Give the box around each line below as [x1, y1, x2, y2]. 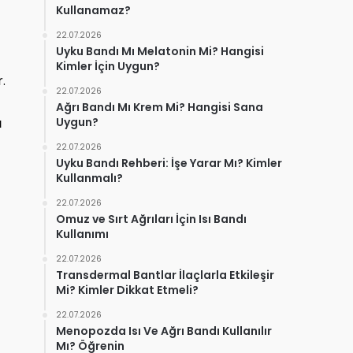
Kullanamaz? [56, 2, 131, 19]
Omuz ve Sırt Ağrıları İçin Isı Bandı [56, 211, 247, 228]
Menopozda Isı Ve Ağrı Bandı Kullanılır [56, 323, 272, 340]
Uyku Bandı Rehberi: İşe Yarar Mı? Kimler [56, 155, 282, 172]
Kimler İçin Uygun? [56, 58, 160, 75]
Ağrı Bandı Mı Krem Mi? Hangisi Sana [56, 99, 263, 116]
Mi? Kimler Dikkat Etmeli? [56, 282, 199, 299]
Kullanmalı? [56, 170, 123, 187]
